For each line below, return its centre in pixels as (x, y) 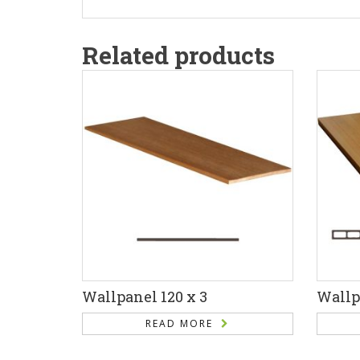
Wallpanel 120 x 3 (145, 296)
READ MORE (179, 323)
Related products (178, 55)
